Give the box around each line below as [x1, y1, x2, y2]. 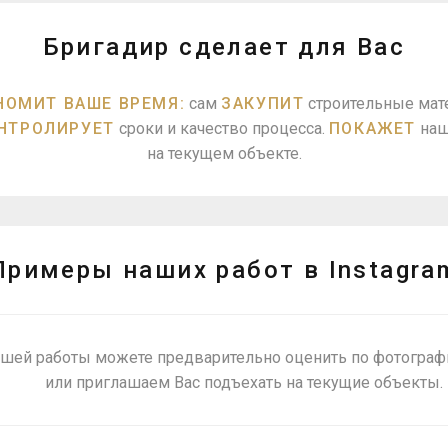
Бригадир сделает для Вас [42, 33, 406, 61]
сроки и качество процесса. [114, 119, 329, 138]
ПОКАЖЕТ [328, 119, 417, 138]
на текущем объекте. [146, 144, 302, 163]
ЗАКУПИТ [221, 94, 305, 113]
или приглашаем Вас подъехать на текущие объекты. [45, 373, 443, 392]
